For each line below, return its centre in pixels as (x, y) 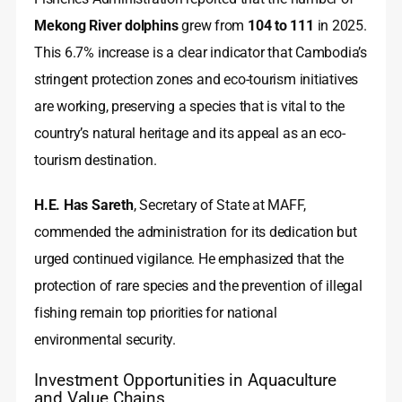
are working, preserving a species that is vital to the (190, 107)
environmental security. (105, 340)
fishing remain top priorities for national (156, 313)
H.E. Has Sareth (84, 205)
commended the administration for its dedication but (196, 232)
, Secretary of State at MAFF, (219, 205)
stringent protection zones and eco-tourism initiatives (197, 80)
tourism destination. (96, 161)
